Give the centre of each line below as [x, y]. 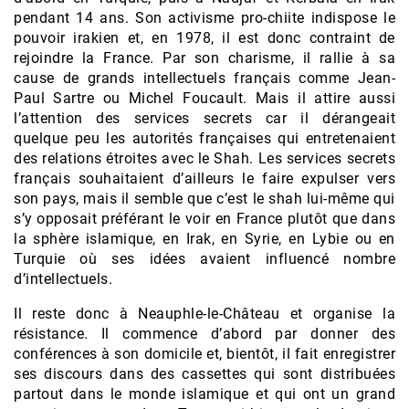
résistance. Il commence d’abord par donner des [204, 334]
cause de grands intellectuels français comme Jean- [204, 79]
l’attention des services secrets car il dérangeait [204, 119]
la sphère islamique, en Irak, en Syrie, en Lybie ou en [204, 239]
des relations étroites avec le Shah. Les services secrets [204, 159]
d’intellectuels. [63, 279]
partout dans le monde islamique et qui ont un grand [204, 394]
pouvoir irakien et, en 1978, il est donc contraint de [204, 38]
